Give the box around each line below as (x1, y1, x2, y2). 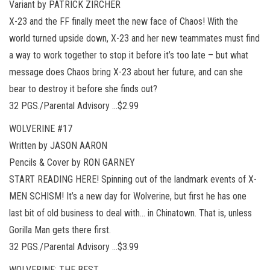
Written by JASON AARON (9, 139, 107, 151)
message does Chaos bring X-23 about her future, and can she (9, 66, 243, 78)
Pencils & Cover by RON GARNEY (9, 156, 135, 168)
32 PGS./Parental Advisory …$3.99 (9, 240, 139, 253)
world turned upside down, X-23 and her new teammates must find (9, 32, 260, 44)
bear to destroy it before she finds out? (9, 83, 157, 95)
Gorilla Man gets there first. (9, 224, 111, 236)
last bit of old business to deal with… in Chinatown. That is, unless (9, 207, 252, 219)
